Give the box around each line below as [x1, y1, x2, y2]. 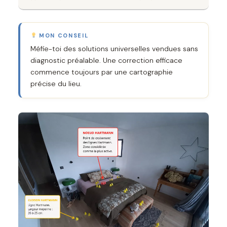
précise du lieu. [30, 79, 82, 88]
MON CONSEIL [36, 31, 89, 39]
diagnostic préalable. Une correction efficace [30, 55, 182, 65]
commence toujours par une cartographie [30, 67, 173, 77]
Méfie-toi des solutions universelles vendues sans [30, 44, 198, 53]
